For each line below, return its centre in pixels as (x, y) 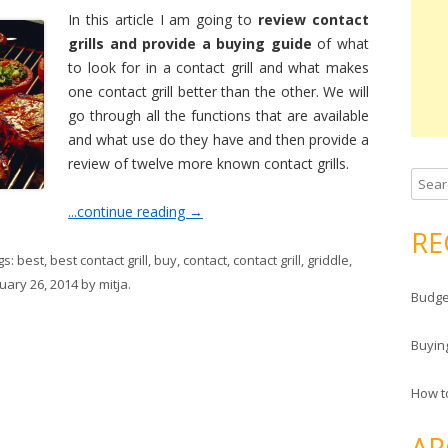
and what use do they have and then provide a (218, 139)
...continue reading (128, 211)
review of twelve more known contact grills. (208, 163)
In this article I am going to (163, 19)
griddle (328, 260)
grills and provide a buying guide (190, 43)
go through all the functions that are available (218, 115)
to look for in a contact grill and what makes (218, 67)
